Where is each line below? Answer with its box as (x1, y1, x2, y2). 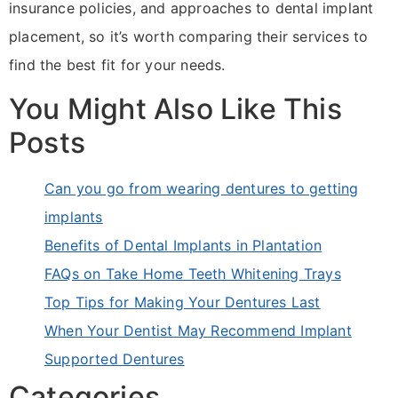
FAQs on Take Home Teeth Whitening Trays (44, 264, 341, 283)
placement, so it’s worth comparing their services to (9, 28, 369, 46)
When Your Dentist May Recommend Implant (44, 321, 352, 339)
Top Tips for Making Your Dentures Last (44, 292, 321, 311)
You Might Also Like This (9, 91, 342, 126)
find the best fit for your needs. (9, 56, 226, 75)
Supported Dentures (44, 349, 185, 368)
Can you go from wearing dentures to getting (44, 179, 359, 197)
